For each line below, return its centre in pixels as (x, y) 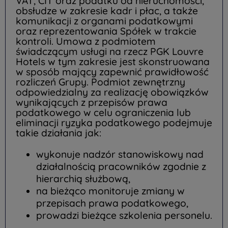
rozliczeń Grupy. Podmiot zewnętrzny (101, 82)
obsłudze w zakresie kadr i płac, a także (107, 11)
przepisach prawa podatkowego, (112, 203)
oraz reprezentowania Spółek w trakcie (106, 31)
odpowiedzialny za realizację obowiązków (112, 92)
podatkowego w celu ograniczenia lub (103, 113)
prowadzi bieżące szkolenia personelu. (124, 215)
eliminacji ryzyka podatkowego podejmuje (114, 123)
